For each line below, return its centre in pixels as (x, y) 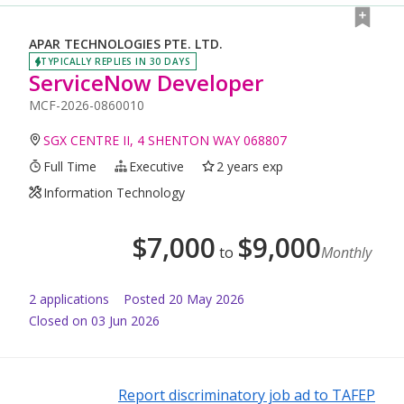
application (69, 298)
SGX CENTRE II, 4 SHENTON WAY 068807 (165, 140)
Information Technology (115, 192)
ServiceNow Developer (146, 82)
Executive (157, 166)
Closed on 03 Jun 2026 (94, 320)
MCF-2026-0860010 (87, 105)
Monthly (346, 252)
